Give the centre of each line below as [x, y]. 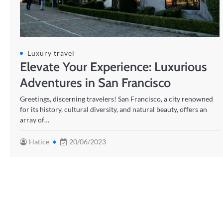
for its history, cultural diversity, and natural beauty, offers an [113, 109]
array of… [35, 120]
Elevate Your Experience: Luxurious [113, 67]
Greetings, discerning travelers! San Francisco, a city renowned [116, 99]
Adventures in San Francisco [95, 83]
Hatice [39, 142]
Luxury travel [51, 53]
